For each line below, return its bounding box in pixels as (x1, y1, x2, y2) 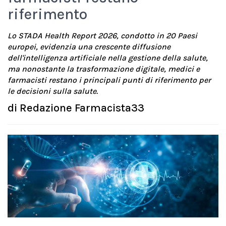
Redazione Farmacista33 (20, 101, 144, 115)
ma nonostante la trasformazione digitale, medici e (8, 64, 200, 74)
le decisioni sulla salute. (8, 86, 100, 96)
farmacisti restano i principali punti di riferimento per (8, 75, 211, 85)
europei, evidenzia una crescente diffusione (8, 42, 171, 51)
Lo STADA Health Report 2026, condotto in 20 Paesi (8, 31, 197, 40)
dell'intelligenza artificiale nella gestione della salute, (8, 53, 208, 63)
